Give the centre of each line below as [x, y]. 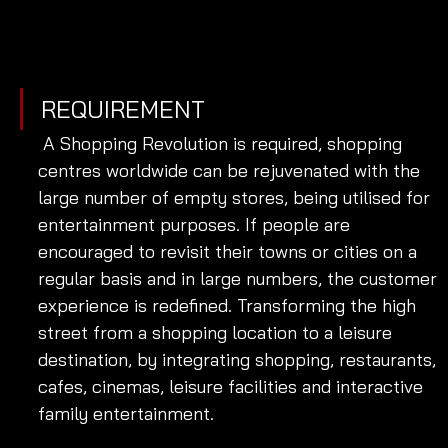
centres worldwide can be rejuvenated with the [231, 170]
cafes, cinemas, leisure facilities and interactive [233, 386]
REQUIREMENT [123, 108]
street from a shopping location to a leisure [217, 332]
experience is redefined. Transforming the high [229, 305]
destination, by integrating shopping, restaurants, [239, 359]
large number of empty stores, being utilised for [236, 197]
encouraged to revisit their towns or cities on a [230, 251]
